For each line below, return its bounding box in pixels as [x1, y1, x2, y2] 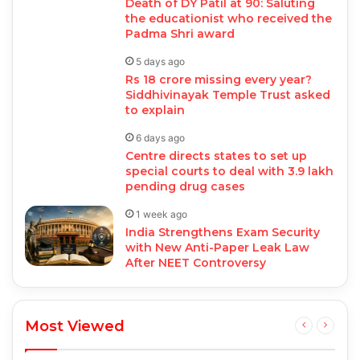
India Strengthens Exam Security [125, 225, 321, 239]
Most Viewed [25, 317, 125, 335]
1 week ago [136, 208, 188, 220]
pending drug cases [125, 179, 246, 194]
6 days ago [136, 132, 186, 144]
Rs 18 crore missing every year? [125, 72, 313, 87]
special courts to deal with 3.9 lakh [125, 164, 334, 178]
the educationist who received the [125, 11, 333, 26]
